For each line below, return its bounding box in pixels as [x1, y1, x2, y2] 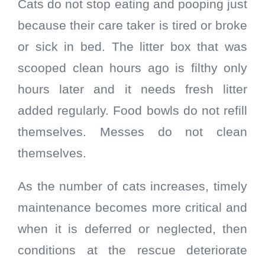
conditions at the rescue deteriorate [18, 243, 247, 258]
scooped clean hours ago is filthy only [18, 61, 247, 76]
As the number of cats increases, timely [18, 179, 247, 194]
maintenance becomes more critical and [18, 201, 247, 215]
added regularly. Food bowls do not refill [18, 104, 247, 118]
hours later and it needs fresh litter [18, 82, 247, 97]
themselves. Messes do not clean [18, 125, 247, 140]
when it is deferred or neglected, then [18, 222, 247, 237]
